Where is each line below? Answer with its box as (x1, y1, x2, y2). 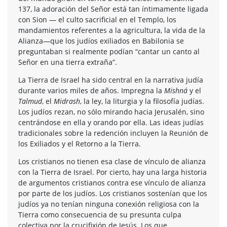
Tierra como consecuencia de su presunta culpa (18, 209, 181, 219)
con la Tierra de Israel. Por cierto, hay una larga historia (18, 167, 207, 177)
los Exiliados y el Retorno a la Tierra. (18, 138, 141, 148)
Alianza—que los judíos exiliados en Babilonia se (18, 35, 184, 46)
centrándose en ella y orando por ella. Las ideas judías (18, 117, 204, 127)
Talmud (18, 96, 42, 106)
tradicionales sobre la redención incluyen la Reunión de (18, 128, 208, 138)
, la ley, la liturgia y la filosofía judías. (80, 96, 204, 106)
